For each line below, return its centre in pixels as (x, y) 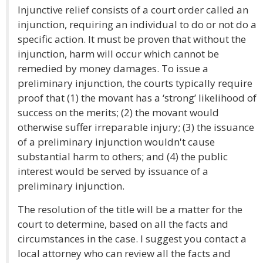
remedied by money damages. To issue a (113, 68)
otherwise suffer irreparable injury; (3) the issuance (136, 127)
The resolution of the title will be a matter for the (130, 209)
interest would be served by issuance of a (113, 171)
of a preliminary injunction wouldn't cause (116, 142)
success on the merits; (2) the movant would (118, 112)
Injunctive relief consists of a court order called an (133, 10)
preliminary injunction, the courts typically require (135, 83)
